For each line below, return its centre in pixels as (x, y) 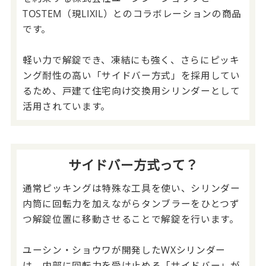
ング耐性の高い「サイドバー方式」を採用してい (131, 75)
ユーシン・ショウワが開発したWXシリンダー (124, 250)
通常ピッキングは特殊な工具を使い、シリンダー (131, 188)
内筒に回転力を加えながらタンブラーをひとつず (131, 203)
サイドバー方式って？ (133, 164)
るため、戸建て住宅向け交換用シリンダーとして (131, 91)
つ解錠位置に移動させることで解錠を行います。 (131, 219)
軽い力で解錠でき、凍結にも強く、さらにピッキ (131, 60)
